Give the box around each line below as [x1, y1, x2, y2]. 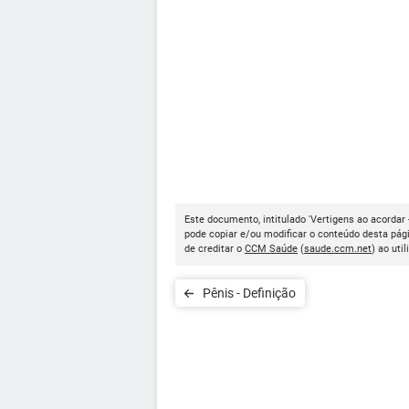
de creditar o [184, 243, 245, 255]
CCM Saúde [245, 243, 298, 255]
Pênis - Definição [243, 286, 296, 300]
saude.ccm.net [304, 243, 372, 255]
